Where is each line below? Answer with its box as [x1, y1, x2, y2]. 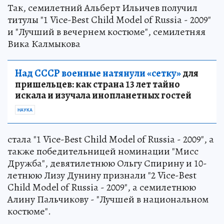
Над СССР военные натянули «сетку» [15, 66, 181, 80]
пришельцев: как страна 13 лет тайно [15, 77, 180, 91]
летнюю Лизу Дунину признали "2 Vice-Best [7, 168, 196, 182]
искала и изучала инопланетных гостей [15, 88, 191, 102]
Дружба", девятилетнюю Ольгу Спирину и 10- [7, 156, 207, 170]
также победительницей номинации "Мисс [7, 144, 198, 158]
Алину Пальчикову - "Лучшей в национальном [7, 192, 208, 206]
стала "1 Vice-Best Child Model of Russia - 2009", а [7, 132, 214, 146]
